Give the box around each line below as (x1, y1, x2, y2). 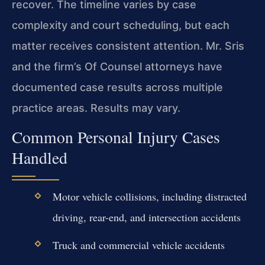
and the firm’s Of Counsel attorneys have (12, 60, 222, 73)
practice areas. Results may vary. (12, 101, 180, 114)
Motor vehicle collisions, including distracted (52, 189, 247, 204)
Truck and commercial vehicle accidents (52, 237, 225, 252)
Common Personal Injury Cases (12, 126, 220, 148)
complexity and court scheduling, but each (12, 18, 230, 31)
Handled (12, 147, 67, 169)
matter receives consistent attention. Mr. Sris (12, 39, 244, 52)
